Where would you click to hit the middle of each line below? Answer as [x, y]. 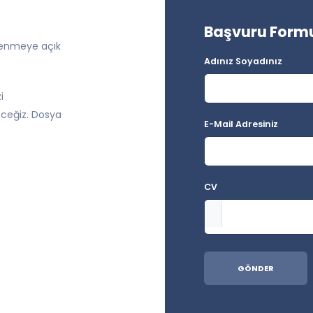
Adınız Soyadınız [243, 61]
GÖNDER [256, 268]
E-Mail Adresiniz [241, 124]
